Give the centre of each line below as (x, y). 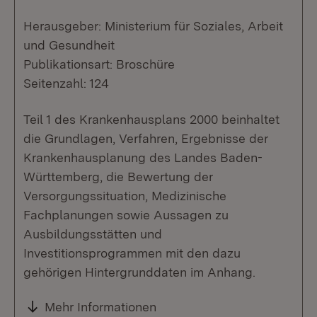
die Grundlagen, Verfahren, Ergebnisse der (146, 139)
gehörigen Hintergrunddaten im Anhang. (139, 272)
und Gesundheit (69, 45)
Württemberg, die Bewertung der (118, 177)
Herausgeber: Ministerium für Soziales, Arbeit (153, 26)
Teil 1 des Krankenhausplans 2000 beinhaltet (151, 120)
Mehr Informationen (101, 307)
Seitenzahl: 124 (66, 83)
